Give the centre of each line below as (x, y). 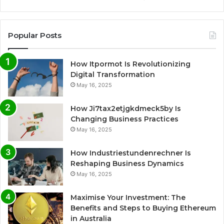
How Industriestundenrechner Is (131, 153)
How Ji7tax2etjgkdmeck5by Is (126, 108)
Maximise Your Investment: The (128, 197)
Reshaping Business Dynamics (127, 163)
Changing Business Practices (124, 119)
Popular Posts (35, 35)
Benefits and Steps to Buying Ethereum (143, 208)
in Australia (91, 218)
